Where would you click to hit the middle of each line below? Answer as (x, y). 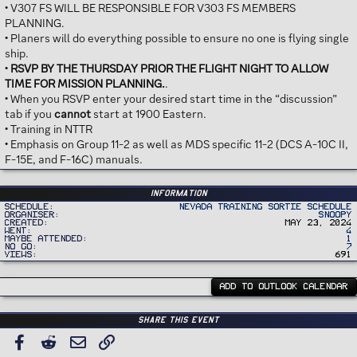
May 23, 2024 (319, 222)
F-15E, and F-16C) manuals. (74, 159)
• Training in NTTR (49, 129)
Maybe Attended (44, 238)
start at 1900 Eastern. (149, 114)
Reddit (76, 341)
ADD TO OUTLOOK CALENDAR (284, 286)
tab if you (29, 114)
